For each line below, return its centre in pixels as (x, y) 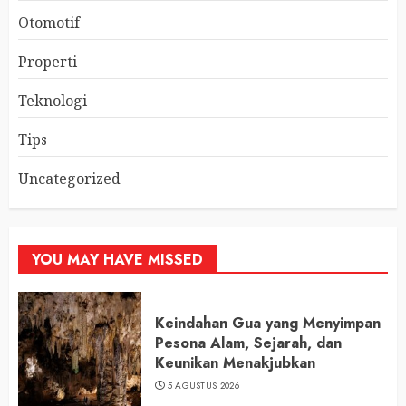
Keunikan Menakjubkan (235, 363)
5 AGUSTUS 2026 (203, 386)
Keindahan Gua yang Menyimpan (268, 324)
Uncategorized (69, 179)
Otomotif (49, 23)
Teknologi (53, 101)
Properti (48, 62)
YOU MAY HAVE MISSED (117, 260)
